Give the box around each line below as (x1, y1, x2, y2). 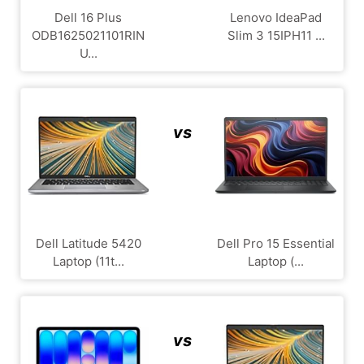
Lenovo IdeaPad (230, 9, 322, 25)
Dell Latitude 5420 (35, 235, 141, 251)
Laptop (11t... (52, 253, 124, 269)
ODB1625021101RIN (32, 27, 145, 43)
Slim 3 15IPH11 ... (227, 27, 325, 43)
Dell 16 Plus (54, 9, 122, 25)
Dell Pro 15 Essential (217, 235, 335, 251)
